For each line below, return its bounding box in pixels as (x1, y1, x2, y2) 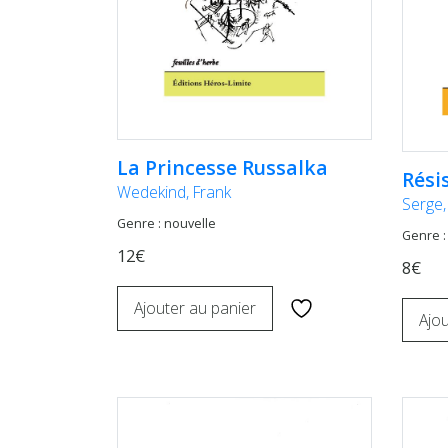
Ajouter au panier (134, 297, 256, 320)
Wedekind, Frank (117, 181, 231, 204)
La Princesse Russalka (117, 154, 328, 182)
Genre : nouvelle (117, 215, 216, 233)
